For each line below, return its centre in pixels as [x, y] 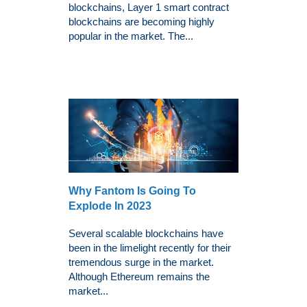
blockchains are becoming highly [142, 21]
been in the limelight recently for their [150, 248]
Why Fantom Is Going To [132, 191]
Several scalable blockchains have [146, 234]
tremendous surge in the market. [141, 262]
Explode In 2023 [110, 206]
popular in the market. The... [131, 36]
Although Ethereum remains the [139, 277]
